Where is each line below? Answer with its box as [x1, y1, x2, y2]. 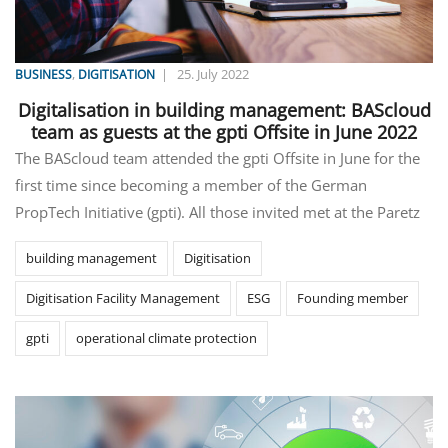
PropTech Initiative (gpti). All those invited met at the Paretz [15, 202, 420, 223]
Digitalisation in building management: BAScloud [17, 98, 431, 123]
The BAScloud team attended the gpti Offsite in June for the [15, 148, 420, 169]
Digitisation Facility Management [26, 289, 220, 308]
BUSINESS [15, 65, 72, 83]
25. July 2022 [177, 64, 249, 83]
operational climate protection [76, 329, 257, 348]
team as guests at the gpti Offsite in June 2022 [31, 120, 417, 145]
